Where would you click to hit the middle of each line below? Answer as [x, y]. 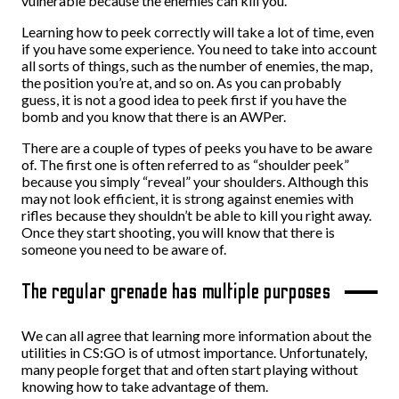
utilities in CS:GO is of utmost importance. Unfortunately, [194, 352]
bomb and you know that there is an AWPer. [154, 116]
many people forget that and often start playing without [190, 369]
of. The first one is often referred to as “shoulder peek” [185, 164]
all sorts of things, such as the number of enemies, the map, [197, 65]
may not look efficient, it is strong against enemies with [187, 198]
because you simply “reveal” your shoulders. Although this [195, 181]
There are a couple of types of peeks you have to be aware [197, 147]
